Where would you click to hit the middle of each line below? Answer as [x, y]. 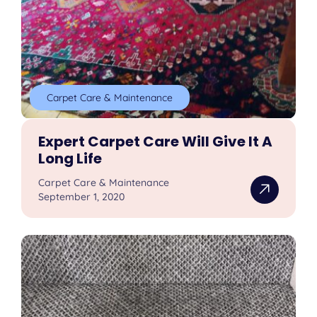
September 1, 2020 [82, 196]
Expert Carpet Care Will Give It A [156, 141]
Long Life [70, 158]
